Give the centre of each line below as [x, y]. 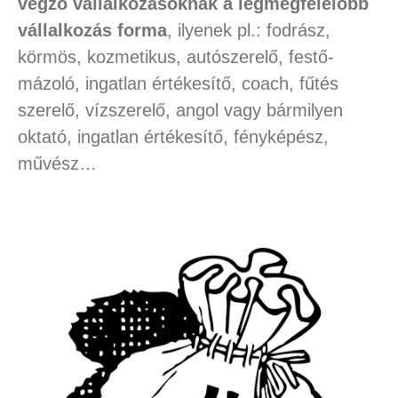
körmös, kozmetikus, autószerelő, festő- [175, 56]
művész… [57, 163]
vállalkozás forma [92, 30]
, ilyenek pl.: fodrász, [248, 30]
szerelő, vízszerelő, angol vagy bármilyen [180, 110]
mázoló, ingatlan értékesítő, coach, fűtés [178, 83]
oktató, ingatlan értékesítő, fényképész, [173, 136]
